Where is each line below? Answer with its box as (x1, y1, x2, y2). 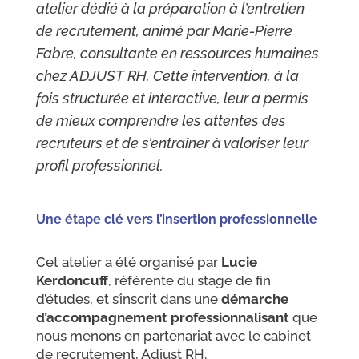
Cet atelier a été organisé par (35, 253, 218, 270)
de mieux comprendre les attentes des (35, 111, 286, 129)
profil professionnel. (35, 156, 163, 174)
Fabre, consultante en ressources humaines (35, 44, 319, 62)
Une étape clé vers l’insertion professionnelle (35, 211, 317, 227)
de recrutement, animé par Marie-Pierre (35, 22, 292, 39)
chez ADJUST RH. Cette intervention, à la (35, 67, 299, 84)
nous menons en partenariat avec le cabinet (35, 327, 311, 344)
